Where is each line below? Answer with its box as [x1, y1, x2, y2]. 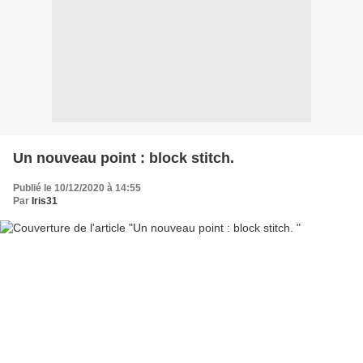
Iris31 [32, 195, 58, 207]
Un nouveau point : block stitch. [140, 150, 234, 166]
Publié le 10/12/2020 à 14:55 [13, 182, 141, 194]
